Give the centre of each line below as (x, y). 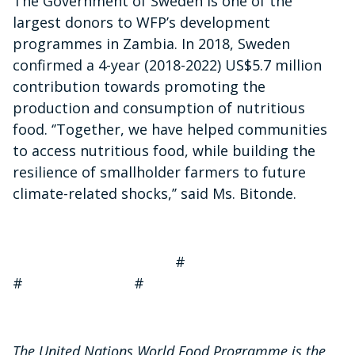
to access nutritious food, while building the (164, 151)
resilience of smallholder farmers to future (159, 172)
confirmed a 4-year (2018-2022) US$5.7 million (167, 65)
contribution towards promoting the (139, 87)
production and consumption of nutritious (159, 108)
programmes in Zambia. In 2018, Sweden (151, 44)
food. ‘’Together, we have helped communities (170, 130)
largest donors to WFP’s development (141, 23)
